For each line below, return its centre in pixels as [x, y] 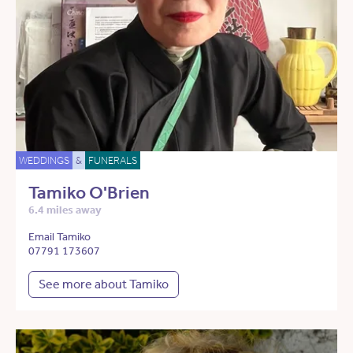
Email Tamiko [59, 237]
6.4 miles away [65, 210]
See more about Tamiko [104, 284]
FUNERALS [113, 161]
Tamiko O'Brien [89, 193]
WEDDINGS [44, 161]
